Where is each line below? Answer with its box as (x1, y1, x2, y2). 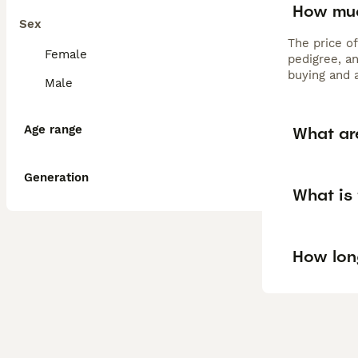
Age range (24, 122, 82, 137)
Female (45, 47, 87, 62)
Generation (24, 170, 89, 185)
